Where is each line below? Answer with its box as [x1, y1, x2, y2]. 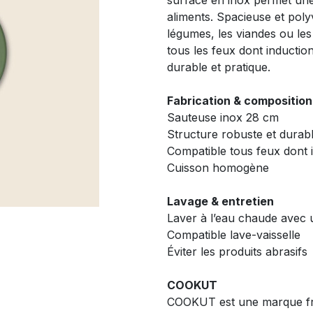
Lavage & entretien [167, 194, 274, 208]
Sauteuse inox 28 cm [167, 110, 279, 124]
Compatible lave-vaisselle [167, 228, 300, 242]
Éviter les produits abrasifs [167, 245, 307, 259]
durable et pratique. [167, 60, 270, 74]
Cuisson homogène [167, 161, 269, 175]
